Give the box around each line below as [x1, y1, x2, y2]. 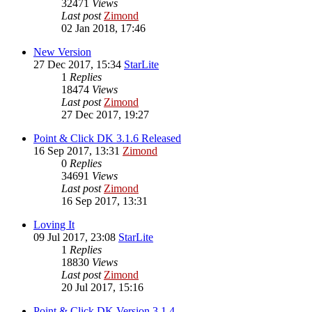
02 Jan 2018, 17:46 [61, 22, 146, 34]
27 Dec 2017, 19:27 [61, 108, 149, 120]
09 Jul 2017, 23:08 [33, 231, 118, 243]
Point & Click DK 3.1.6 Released [33, 132, 181, 144]
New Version [33, 45, 91, 58]
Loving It [33, 218, 75, 231]
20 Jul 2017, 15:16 [61, 281, 143, 293]
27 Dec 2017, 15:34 [33, 58, 124, 70]
